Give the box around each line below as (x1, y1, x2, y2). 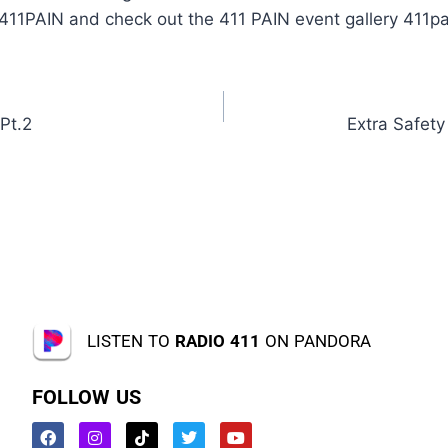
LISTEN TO (86, 331, 175, 352)
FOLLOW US (31, 385, 141, 410)
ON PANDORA (259, 331, 371, 352)
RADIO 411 (174, 331, 260, 352)
